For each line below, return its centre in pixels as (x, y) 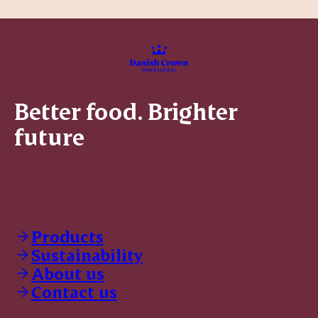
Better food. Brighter (125, 110)
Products (67, 236)
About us (67, 273)
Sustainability (87, 254)
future (49, 136)
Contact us (74, 291)
